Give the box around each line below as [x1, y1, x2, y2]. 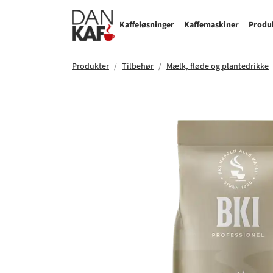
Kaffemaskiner [184, 19, 239, 32]
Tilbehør [122, 60, 154, 73]
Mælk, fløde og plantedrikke [166, 60, 269, 73]
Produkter [72, 60, 109, 73]
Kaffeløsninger [119, 19, 174, 32]
